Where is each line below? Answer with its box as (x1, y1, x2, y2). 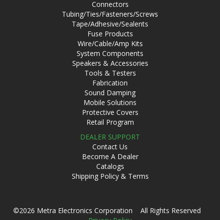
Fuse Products (87, 29, 133, 38)
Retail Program (86, 117, 134, 127)
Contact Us (92, 142, 128, 151)
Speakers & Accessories (72, 58, 148, 68)
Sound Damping (84, 88, 136, 97)
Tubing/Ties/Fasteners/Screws (62, 9, 158, 19)
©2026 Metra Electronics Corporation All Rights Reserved (13, 206, 207, 215)
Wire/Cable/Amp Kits (77, 39, 143, 48)
